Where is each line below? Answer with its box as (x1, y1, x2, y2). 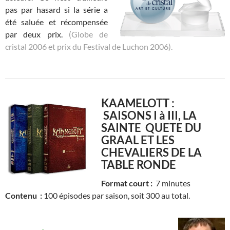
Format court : (101, 178, 154, 188)
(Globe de (68, 29, 108, 39)
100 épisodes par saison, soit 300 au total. (42, 190, 190, 200)
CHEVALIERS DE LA (101, 145, 202, 159)
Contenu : (5, 190, 42, 200)
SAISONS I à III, (101, 108, 183, 122)
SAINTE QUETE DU (101, 120, 201, 135)
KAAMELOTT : (101, 95, 175, 110)
